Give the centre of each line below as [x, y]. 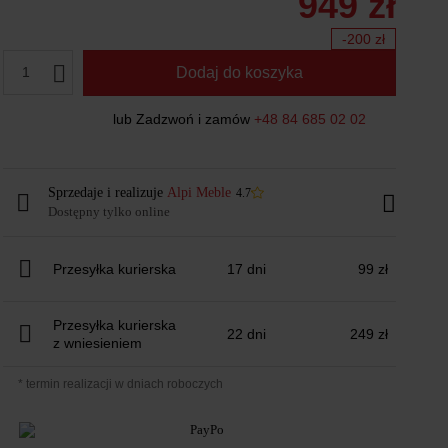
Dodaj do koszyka [239, 72]
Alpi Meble [198, 192]
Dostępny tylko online [108, 211]
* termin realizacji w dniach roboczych [120, 384]
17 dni [246, 269]
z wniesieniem [97, 343]
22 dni [246, 334]
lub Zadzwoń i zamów [183, 119]
